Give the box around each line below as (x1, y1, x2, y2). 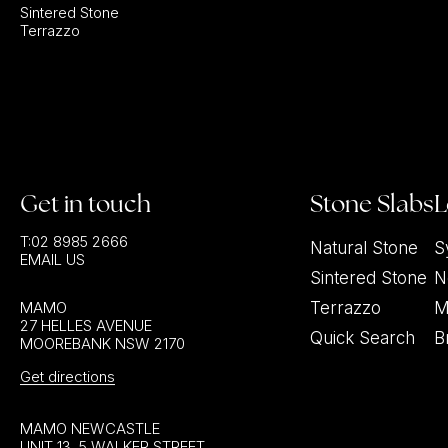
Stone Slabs (310, 188, 435, 219)
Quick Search (310, 328, 416, 348)
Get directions (20, 367, 115, 386)
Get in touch (20, 188, 151, 219)
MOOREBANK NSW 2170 (20, 334, 185, 353)
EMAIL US (20, 250, 85, 269)
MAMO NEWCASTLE (20, 418, 160, 438)
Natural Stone (310, 238, 419, 258)
